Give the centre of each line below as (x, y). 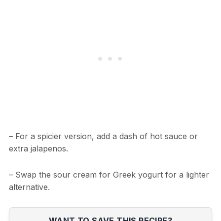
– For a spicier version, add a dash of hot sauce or (103, 136)
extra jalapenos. (38, 148)
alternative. (29, 187)
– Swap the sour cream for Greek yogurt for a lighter (109, 174)
